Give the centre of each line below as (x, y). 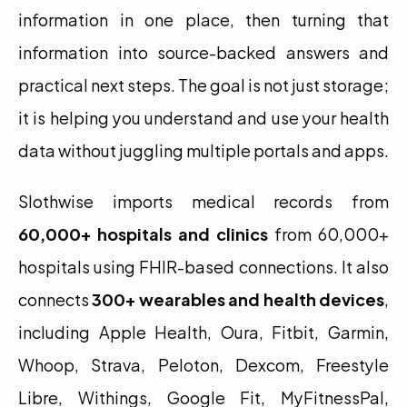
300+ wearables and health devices (238, 298)
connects (55, 298)
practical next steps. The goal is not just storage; (203, 84)
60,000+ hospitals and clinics (143, 233)
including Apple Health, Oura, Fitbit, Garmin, (203, 331)
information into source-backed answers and (203, 51)
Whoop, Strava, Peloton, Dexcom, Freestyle (203, 364)
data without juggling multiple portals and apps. (203, 149)
